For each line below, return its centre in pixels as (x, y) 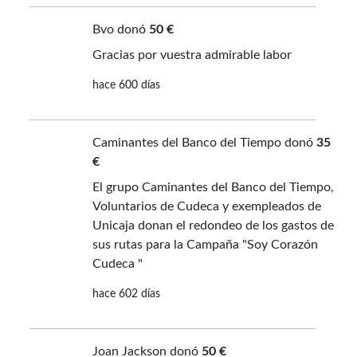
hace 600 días (126, 86)
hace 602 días (126, 294)
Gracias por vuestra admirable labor (192, 55)
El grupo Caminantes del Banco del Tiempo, (213, 188)
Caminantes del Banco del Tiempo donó (204, 143)
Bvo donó (120, 30)
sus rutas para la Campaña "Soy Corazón (205, 245)
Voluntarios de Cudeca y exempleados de (206, 207)
